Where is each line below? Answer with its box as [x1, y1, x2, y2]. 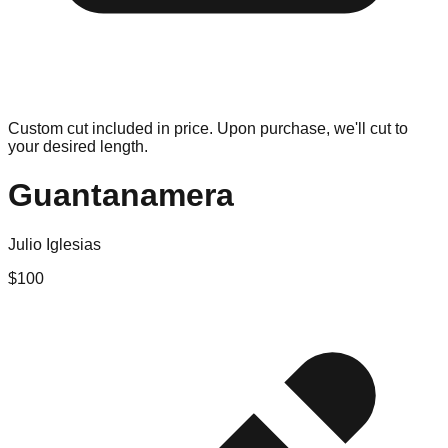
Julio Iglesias [8, 235, 101, 253]
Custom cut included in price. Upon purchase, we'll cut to [8, 120, 408, 137]
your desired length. [8, 138, 148, 155]
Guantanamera [8, 177, 234, 214]
